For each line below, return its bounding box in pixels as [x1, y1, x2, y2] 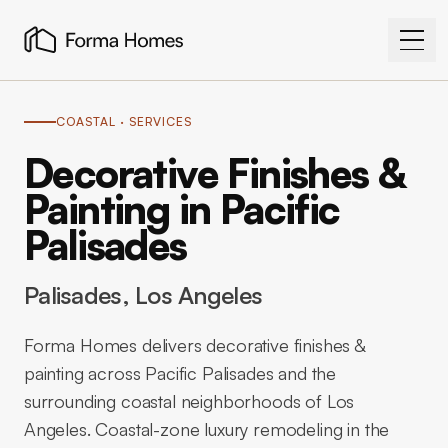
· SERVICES [115, 114, 193, 129]
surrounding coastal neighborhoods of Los [24, 390, 355, 412]
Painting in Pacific [24, 184, 340, 234]
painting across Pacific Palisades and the [24, 362, 337, 384]
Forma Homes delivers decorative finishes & [24, 334, 365, 356]
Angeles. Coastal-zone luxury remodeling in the [24, 418, 390, 440]
